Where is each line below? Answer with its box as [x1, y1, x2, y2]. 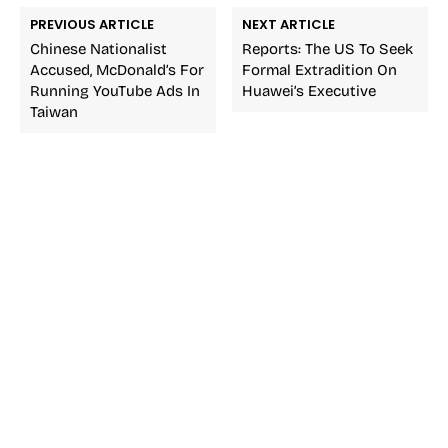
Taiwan [30, 102, 78, 121]
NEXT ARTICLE [242, 14, 336, 34]
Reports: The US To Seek [242, 39, 414, 58]
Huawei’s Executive [242, 81, 377, 100]
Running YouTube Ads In [30, 81, 200, 100]
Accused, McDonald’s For [30, 60, 204, 79]
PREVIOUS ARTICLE [30, 14, 154, 34]
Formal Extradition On [242, 60, 398, 79]
